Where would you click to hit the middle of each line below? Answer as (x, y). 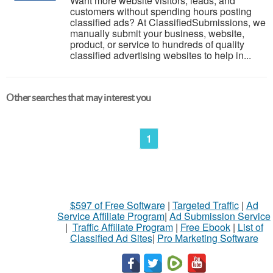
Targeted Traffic (205, 205)
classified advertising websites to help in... (161, 55)
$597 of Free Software (117, 205)
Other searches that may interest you (79, 97)
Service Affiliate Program (111, 216)
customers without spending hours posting (161, 11)
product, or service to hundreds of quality (157, 44)
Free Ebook (205, 227)
